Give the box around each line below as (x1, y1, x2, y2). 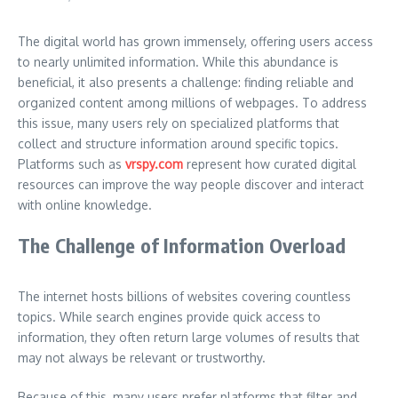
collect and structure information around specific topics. (18, 136, 338, 151)
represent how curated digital (183, 156, 356, 171)
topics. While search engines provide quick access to (18, 309, 321, 324)
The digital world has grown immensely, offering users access (18, 34, 373, 49)
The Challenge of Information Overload (18, 233, 346, 258)
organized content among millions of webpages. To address (18, 95, 367, 110)
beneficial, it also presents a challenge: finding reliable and (18, 75, 354, 90)
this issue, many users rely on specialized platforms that (18, 115, 339, 131)
